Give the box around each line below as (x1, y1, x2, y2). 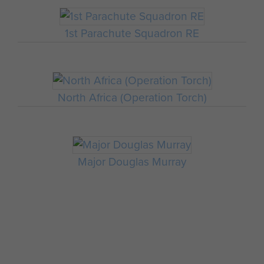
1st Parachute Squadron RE (65, 25, 199, 42)
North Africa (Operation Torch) (57, 89, 207, 107)
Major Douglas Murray (78, 153, 186, 170)
